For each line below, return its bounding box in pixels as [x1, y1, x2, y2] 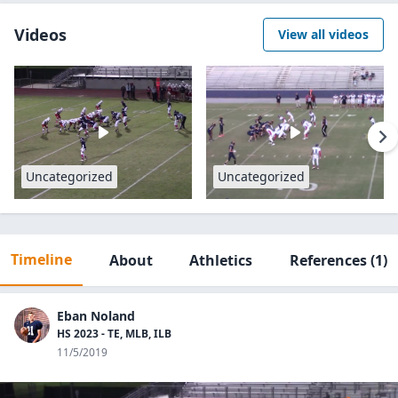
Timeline [11, 250, 72, 269]
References [289, 251, 367, 270]
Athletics [189, 251, 253, 270]
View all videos [278, 26, 369, 43]
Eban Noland [57, 307, 135, 324]
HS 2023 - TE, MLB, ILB [57, 326, 171, 341]
